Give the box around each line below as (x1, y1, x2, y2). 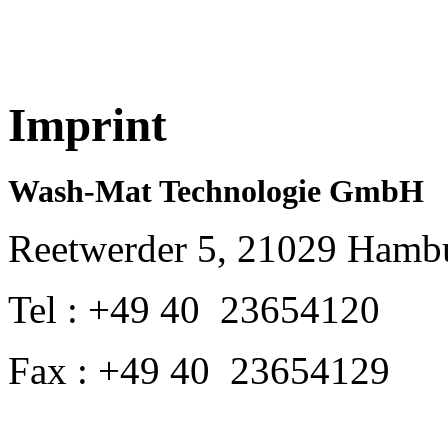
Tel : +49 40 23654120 (8, 287, 380, 331)
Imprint (8, 99, 167, 152)
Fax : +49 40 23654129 (8, 348, 390, 392)
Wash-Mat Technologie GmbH (8, 173, 424, 209)
